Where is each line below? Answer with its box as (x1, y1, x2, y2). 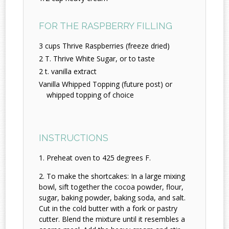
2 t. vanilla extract (39, 66, 97, 77)
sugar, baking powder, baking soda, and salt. (39, 193, 186, 203)
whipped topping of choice (47, 90, 134, 100)
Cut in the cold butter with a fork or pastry (39, 203, 178, 214)
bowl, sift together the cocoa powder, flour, (39, 182, 184, 192)
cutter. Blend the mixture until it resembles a (39, 214, 186, 224)
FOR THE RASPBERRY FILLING (39, 20, 173, 32)
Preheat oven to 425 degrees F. (47, 153, 151, 163)
